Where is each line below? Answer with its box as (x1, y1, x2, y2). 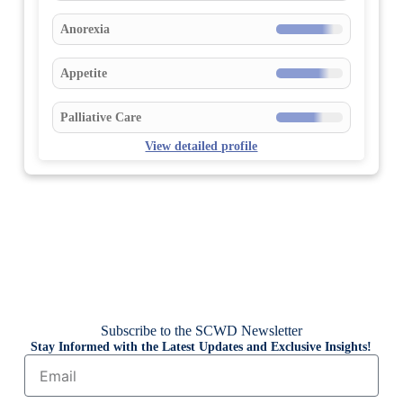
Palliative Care (59, 110, 141, 125)
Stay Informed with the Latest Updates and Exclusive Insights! (31, 339, 372, 354)
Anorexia (59, 22, 110, 37)
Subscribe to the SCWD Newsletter (100, 323, 302, 339)
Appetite (59, 66, 107, 81)
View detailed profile (145, 139, 258, 154)
